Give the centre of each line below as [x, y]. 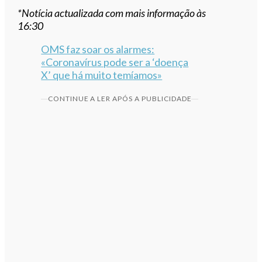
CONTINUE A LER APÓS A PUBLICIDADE [120, 99]
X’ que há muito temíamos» [102, 75]
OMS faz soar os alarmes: [98, 49]
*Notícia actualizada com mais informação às [112, 13]
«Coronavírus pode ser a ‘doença [115, 62]
